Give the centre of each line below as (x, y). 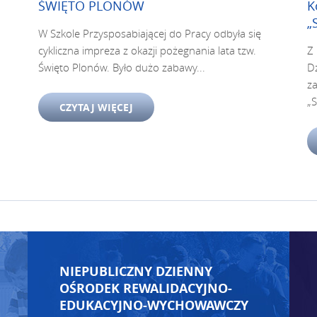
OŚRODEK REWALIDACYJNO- (146, 288)
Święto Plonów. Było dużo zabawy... (122, 67)
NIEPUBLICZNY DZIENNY (136, 271)
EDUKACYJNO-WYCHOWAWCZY (154, 305)
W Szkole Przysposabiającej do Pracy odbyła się (150, 33)
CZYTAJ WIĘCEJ (96, 107)
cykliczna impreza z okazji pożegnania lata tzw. (147, 50)
